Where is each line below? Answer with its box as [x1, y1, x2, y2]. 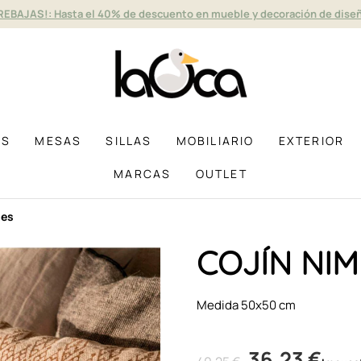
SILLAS [106, 132, 152, 148]
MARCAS [114, 165, 172, 181]
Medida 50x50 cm [197, 296, 296, 313]
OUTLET [195, 165, 247, 181]
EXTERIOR [278, 132, 345, 148]
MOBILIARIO [176, 132, 255, 148]
